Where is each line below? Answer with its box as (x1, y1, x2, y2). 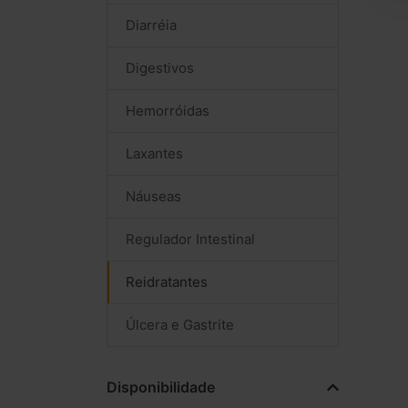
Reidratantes (126, 273, 208, 291)
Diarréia (126, 16, 177, 35)
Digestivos (126, 59, 194, 77)
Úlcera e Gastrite (126, 316, 234, 334)
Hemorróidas (126, 102, 209, 120)
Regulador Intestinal (126, 230, 255, 249)
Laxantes (126, 145, 183, 163)
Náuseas (126, 188, 181, 206)
